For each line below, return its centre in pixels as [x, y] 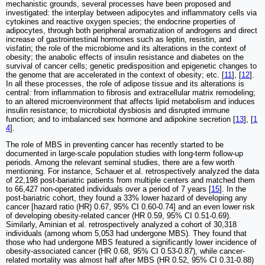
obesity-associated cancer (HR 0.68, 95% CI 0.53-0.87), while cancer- [125, 251]
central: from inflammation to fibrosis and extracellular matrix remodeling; [131, 92]
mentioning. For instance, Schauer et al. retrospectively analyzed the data [132, 171]
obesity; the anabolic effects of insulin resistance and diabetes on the [125, 57]
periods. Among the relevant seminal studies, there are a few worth [120, 162]
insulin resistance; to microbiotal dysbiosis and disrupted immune [118, 110]
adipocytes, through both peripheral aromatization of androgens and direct [132, 30]
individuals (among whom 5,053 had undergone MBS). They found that [126, 233]
